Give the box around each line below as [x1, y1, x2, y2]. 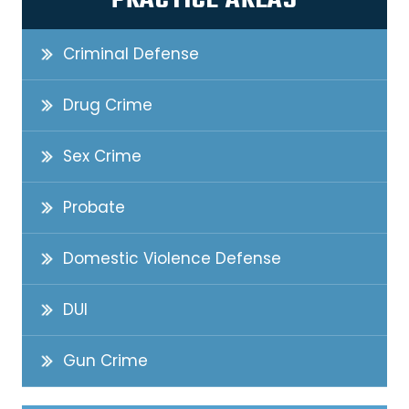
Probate [63, 196, 125, 219]
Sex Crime [63, 145, 142, 168]
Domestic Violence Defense [63, 247, 281, 270]
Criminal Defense [63, 43, 199, 66]
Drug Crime [63, 94, 152, 117]
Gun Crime [63, 350, 148, 372]
